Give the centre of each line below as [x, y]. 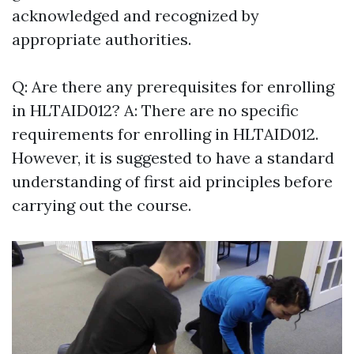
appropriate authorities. [102, 40]
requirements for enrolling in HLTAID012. [165, 134]
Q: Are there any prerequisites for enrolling [173, 87]
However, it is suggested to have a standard [173, 158]
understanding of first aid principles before [172, 182]
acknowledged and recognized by [136, 16]
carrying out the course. [102, 205]
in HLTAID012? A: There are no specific [155, 111]
